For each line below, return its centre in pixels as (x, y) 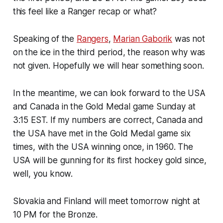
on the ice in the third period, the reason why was (109, 52)
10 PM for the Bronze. (55, 214)
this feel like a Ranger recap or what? (85, 11)
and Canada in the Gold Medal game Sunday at (104, 106)
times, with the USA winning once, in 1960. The (103, 147)
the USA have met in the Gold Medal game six (102, 133)
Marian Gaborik (143, 39)
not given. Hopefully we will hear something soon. (108, 65)
